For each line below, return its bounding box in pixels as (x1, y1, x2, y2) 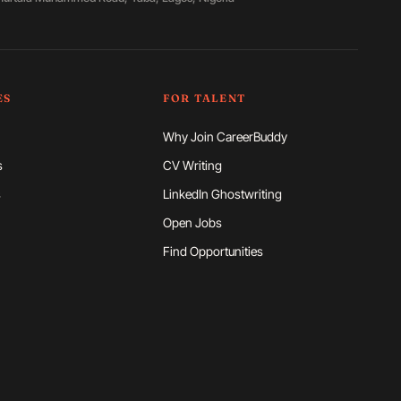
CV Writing (163, 158, 223, 173)
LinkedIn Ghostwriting (163, 186, 283, 201)
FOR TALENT (163, 91, 246, 105)
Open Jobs (163, 215, 223, 230)
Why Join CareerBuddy (163, 129, 288, 144)
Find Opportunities (163, 243, 264, 259)
